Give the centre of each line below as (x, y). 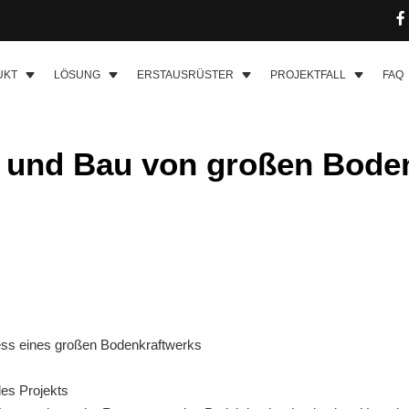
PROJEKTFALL (308, 75)
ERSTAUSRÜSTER (185, 75)
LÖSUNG (77, 75)
